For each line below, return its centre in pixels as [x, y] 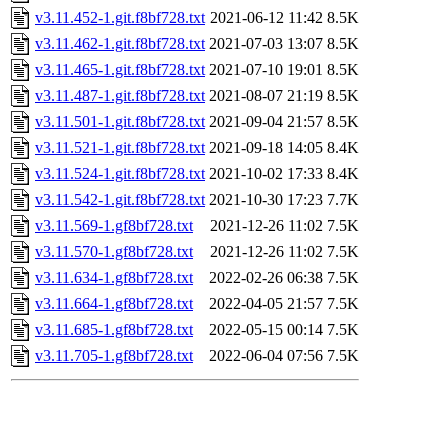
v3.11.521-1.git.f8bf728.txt [120, 148]
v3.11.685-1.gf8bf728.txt [114, 330]
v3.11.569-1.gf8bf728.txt [114, 226]
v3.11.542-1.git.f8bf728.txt [120, 200]
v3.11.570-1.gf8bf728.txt [114, 252]
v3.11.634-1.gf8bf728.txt [114, 278]
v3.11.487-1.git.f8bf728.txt [120, 96]
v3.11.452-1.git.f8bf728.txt [120, 18]
